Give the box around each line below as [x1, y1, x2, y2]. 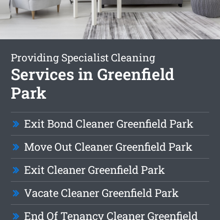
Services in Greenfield [11, 63, 175, 84]
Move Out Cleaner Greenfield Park [24, 139, 193, 154]
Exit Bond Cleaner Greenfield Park [24, 116, 194, 131]
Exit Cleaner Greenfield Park [24, 162, 165, 177]
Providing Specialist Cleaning [11, 50, 156, 64]
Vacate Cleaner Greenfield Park [24, 185, 179, 200]
